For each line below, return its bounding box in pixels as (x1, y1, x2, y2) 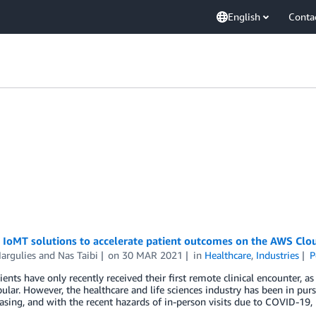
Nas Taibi (57, 249, 98, 261)
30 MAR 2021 (122, 249, 183, 261)
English (228, 11, 260, 23)
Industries (256, 249, 300, 261)
